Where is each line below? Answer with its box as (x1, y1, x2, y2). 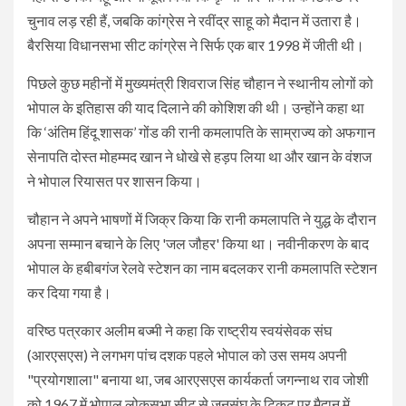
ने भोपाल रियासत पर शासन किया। (27, 171, 202, 189)
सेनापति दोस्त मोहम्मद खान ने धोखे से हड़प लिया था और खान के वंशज (27, 147, 372, 165)
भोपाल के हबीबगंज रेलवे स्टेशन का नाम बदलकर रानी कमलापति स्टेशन (27, 258, 377, 276)
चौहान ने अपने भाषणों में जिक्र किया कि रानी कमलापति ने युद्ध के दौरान (27, 209, 376, 227)
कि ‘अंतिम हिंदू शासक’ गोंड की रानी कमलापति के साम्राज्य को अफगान (27, 122, 375, 140)
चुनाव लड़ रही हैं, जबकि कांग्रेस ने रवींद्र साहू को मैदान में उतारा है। (27, 11, 362, 29)
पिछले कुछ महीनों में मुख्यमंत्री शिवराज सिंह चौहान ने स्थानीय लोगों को (27, 73, 373, 92)
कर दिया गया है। (27, 283, 111, 301)
